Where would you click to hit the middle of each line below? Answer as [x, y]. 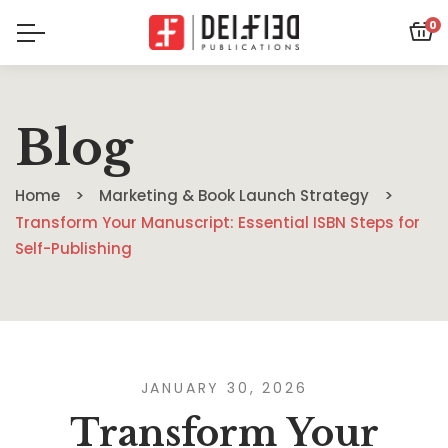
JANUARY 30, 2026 [224, 388]
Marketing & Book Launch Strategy [234, 195]
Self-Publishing [73, 248]
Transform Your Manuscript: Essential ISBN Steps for [217, 222]
